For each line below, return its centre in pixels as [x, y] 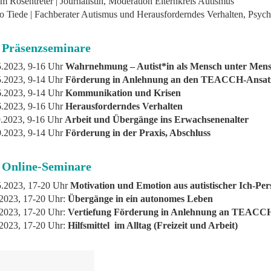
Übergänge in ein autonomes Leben [141, 198]
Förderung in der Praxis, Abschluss [138, 133]
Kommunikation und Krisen [123, 93]
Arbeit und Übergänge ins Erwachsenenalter [157, 120]
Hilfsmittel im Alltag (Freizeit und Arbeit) [153, 225]
